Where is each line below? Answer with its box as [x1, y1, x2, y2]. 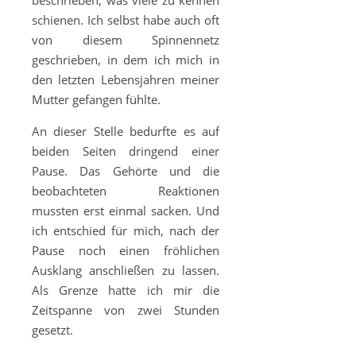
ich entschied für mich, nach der [32, 222, 219, 238]
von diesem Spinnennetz [32, 32, 219, 48]
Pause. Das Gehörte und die [32, 163, 219, 179]
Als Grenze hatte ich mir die [32, 282, 219, 298]
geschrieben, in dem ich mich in [32, 52, 219, 68]
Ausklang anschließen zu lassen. [32, 262, 219, 278]
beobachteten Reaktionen [32, 183, 219, 199]
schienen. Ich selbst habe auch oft [32, 12, 219, 28]
